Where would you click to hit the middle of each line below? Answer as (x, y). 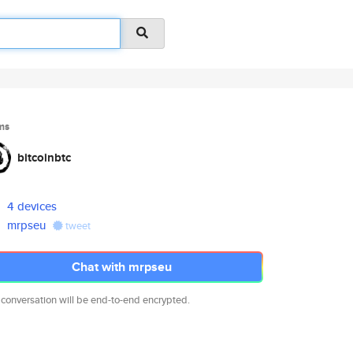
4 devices (32, 206)
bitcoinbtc (44, 158)
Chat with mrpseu (121, 267)
